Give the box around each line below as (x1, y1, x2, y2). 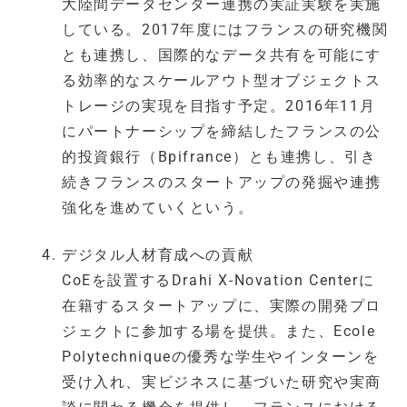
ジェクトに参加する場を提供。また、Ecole (62, 323, 376, 341)
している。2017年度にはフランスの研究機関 (62, 21, 389, 39)
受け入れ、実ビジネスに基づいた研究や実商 (62, 373, 382, 392)
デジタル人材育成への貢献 (62, 246, 254, 264)
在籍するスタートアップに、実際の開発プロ (62, 297, 382, 315)
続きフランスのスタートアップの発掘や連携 (62, 174, 382, 192)
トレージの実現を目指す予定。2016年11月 (62, 97, 376, 115)
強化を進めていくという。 (62, 199, 254, 217)
